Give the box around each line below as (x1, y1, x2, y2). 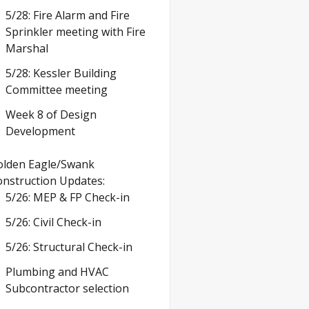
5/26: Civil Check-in (5, 214, 101, 230)
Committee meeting (5, 81, 108, 97)
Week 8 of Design (5, 106, 97, 122)
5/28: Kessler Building (5, 65, 117, 81)
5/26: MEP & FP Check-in (5, 189, 130, 205)
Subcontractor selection (5, 280, 129, 296)
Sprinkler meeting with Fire (5, 23, 146, 39)
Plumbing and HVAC (5, 263, 109, 279)
